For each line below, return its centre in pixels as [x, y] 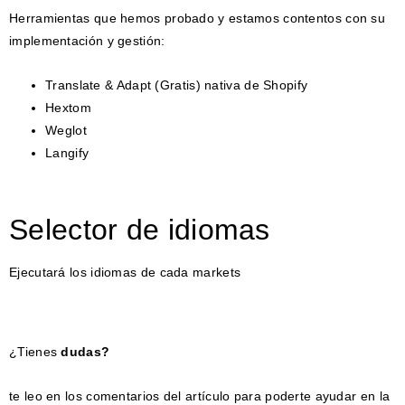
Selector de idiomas [140, 229]
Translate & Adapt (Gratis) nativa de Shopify [177, 85]
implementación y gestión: [87, 40]
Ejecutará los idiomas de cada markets [125, 272]
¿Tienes [35, 351]
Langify [67, 152]
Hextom [68, 107]
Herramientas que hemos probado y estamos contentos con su [198, 18]
